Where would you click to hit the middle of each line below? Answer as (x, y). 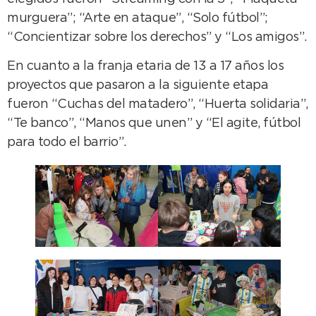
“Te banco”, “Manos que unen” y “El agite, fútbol (154, 124)
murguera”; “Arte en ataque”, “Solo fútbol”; (138, 18)
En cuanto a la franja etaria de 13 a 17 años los (145, 67)
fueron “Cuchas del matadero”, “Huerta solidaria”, (158, 105)
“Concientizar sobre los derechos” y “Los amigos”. (157, 37)
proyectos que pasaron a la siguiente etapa (138, 86)
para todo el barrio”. (67, 143)
